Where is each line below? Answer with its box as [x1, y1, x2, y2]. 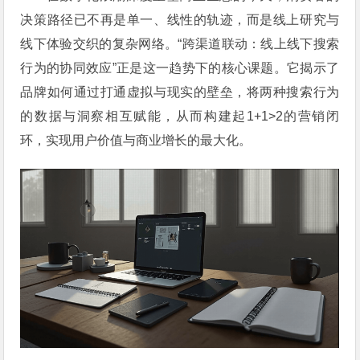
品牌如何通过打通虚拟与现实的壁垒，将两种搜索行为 [20, 84, 340, 99]
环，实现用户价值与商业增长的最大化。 [20, 133, 252, 147]
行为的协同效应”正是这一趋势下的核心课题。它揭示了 [20, 60, 340, 75]
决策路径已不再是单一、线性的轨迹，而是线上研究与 [20, 12, 340, 27]
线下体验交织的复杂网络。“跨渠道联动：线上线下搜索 [20, 36, 340, 51]
